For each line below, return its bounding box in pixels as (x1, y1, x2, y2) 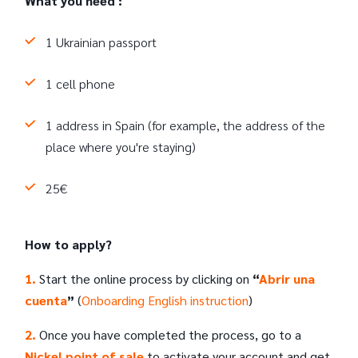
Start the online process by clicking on (39, 269, 253, 287)
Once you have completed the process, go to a (39, 325, 301, 343)
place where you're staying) (46, 137, 196, 155)
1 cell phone (46, 74, 115, 92)
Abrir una (259, 269, 315, 287)
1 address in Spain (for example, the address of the (46, 116, 325, 133)
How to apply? (25, 235, 112, 253)
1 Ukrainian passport (46, 33, 157, 50)
